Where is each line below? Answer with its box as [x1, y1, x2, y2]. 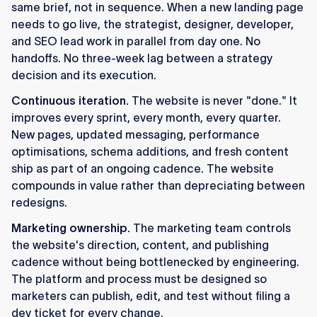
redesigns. [11, 196, 67, 209]
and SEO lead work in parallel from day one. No [11, 35, 260, 48]
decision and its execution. [11, 69, 156, 82]
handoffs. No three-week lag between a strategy [11, 52, 272, 65]
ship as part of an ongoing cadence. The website [11, 162, 274, 175]
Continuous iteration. [11, 94, 129, 108]
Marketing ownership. [11, 221, 130, 235]
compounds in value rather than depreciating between [11, 179, 305, 192]
